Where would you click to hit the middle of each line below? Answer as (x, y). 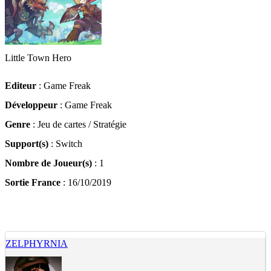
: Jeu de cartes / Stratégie (78, 124)
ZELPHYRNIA (37, 243)
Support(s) (27, 144)
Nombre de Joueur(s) (48, 163)
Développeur (31, 105)
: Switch (65, 144)
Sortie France (33, 182)
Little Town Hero (38, 58)
